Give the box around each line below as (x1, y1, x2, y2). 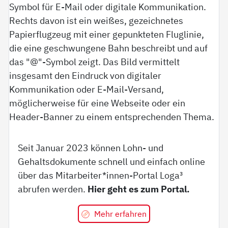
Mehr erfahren (94, 208, 147, 219)
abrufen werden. (18, 182, 88, 195)
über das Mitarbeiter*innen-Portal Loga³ (18, 168, 183, 181)
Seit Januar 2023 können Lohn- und (18, 141, 164, 154)
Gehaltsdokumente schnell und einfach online (18, 155, 206, 167)
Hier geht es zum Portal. (88, 182, 190, 195)
